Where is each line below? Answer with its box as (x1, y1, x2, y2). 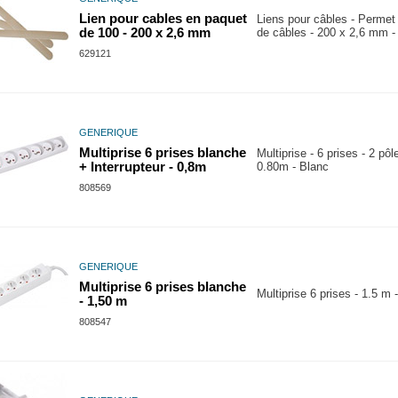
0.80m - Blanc (257, 160, 329, 173)
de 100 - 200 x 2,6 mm (79, 26, 211, 40)
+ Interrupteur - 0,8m (79, 160, 206, 174)
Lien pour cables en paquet (79, 12, 247, 26)
